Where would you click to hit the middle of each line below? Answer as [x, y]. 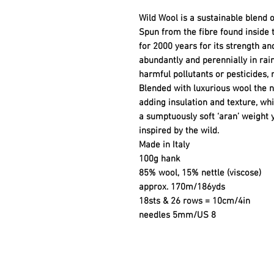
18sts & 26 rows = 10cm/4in [194, 202]
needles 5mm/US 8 [177, 216]
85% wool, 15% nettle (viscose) [200, 173]
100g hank [160, 159]
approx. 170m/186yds [182, 187]
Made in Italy [164, 145]
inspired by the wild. [179, 131]
